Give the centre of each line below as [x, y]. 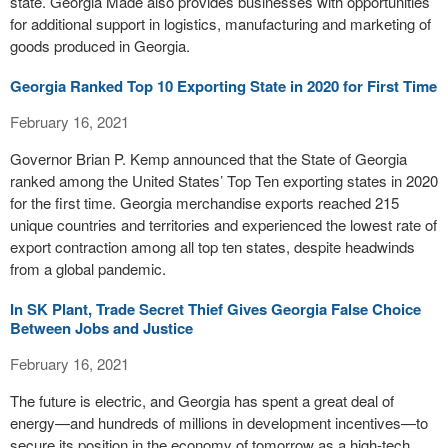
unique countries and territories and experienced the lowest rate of [223, 224]
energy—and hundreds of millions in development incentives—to [219, 422]
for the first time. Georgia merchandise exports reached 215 [204, 202]
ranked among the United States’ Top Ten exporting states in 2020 [224, 180]
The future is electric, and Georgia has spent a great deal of [202, 400]
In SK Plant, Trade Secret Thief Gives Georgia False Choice [215, 309]
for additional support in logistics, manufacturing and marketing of [220, 23]
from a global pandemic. [88, 268]
